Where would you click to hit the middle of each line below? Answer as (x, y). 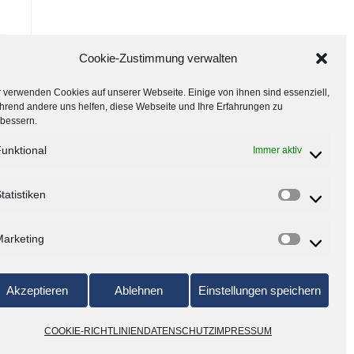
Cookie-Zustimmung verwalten (158, 58)
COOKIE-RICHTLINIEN (94, 331)
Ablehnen (139, 290)
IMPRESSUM (243, 331)
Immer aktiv (277, 150)
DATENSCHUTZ (179, 331)
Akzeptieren (38, 290)
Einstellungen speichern (260, 290)
